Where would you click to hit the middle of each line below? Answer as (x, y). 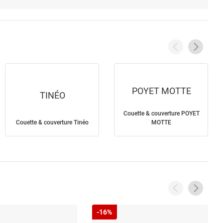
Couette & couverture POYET (161, 114)
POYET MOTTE (161, 91)
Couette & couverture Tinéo (52, 123)
